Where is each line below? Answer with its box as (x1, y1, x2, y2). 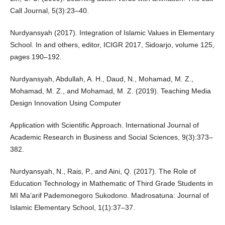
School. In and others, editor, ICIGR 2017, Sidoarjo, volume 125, (10, 41, 214, 49)
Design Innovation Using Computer (10, 99, 121, 107)
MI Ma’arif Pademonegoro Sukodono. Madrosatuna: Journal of (10, 191, 209, 200)
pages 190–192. (10, 53, 62, 61)
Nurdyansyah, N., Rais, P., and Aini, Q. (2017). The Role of (10, 167, 196, 176)
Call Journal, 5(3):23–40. (10, 7, 89, 15)
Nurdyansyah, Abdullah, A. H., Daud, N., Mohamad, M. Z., (10, 75, 193, 83)
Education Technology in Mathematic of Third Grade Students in (10, 179, 213, 188)
